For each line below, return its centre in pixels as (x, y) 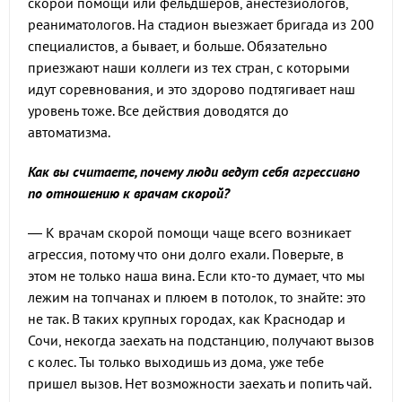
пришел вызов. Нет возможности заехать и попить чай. (200, 383)
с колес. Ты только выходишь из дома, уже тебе (176, 362)
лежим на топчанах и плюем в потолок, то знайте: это (197, 297)
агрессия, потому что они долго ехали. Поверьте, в (186, 254)
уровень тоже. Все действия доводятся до (158, 110)
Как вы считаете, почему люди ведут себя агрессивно (194, 171)
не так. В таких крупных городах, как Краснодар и (187, 319)
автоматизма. (69, 132)
